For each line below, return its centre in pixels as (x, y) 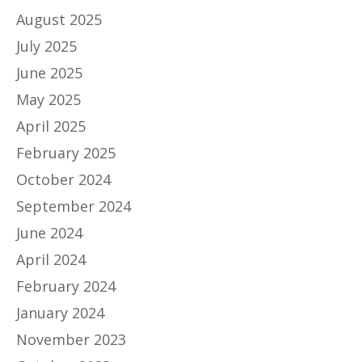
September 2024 (74, 206)
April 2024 (51, 259)
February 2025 (66, 152)
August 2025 (59, 19)
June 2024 (49, 232)
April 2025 (51, 126)
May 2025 (48, 99)
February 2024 (66, 286)
